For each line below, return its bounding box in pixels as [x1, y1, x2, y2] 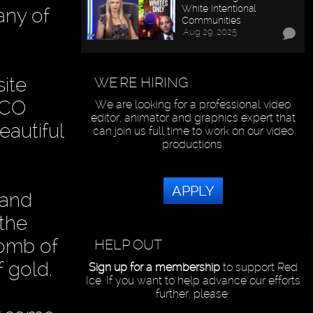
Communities [182, 13, 242, 26]
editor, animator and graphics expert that [90, 111, 296, 125]
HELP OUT [94, 236, 163, 254]
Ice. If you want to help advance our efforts [85, 274, 300, 288]
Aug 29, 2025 [183, 26, 238, 37]
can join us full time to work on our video [92, 124, 293, 138]
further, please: [156, 287, 231, 301]
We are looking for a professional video [95, 98, 291, 112]
